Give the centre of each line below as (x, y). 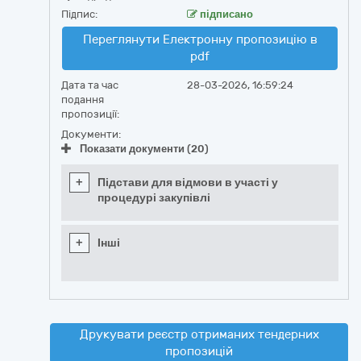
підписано (225, 14)
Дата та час (90, 85)
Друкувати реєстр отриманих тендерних (199, 334)
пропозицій (199, 351)
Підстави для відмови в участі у (188, 183)
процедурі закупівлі (154, 198)
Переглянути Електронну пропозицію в (200, 39)
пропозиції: (90, 114)
